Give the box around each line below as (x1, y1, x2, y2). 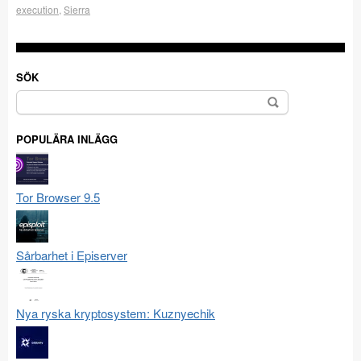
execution (16, 2, 59, 17)
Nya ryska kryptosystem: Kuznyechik (16, 305, 215, 322)
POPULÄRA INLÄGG (16, 131, 118, 147)
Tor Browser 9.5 (16, 189, 100, 206)
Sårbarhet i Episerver (16, 247, 127, 264)
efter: (15, 107, 45, 126)
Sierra (64, 2, 90, 17)
